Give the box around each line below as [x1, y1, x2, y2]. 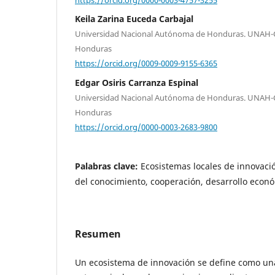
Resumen [75, 227, 121, 241]
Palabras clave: [75, 160, 141, 172]
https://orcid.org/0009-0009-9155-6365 [75, 57, 217, 69]
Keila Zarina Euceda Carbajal [75, 13, 193, 25]
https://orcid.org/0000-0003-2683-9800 [75, 121, 217, 133]
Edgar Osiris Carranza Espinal [75, 76, 198, 88]
